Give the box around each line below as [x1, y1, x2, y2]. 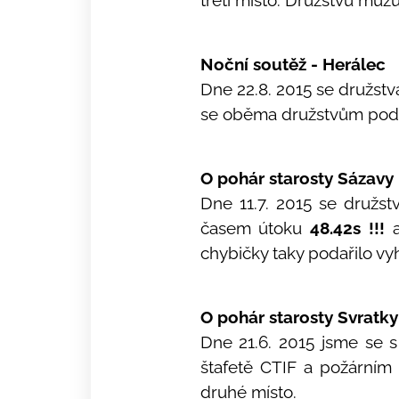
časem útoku [199, 218, 311, 238]
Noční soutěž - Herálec [199, 54, 386, 74]
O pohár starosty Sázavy [199, 168, 394, 188]
